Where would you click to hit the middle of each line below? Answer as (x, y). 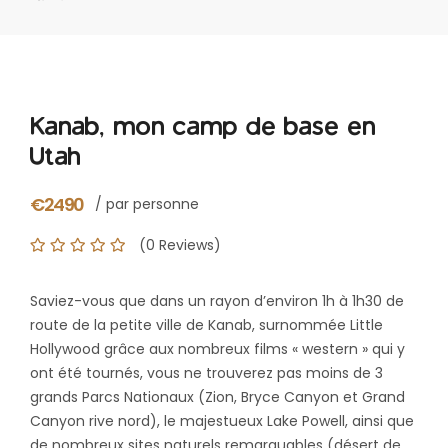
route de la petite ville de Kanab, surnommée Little (206, 325)
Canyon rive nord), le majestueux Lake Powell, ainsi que (222, 421)
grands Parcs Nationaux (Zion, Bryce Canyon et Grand (217, 397)
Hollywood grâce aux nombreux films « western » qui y (217, 349)
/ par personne (147, 204)
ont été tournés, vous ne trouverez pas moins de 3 (206, 373)
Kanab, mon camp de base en (203, 126)
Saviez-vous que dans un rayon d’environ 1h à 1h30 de (217, 301)
